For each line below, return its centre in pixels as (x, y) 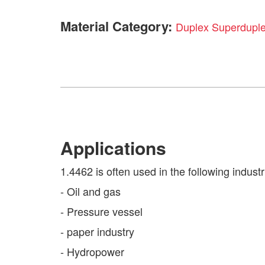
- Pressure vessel (101, 211)
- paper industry (97, 231)
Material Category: (118, 26)
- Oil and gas (91, 191)
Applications (113, 148)
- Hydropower (92, 251)
